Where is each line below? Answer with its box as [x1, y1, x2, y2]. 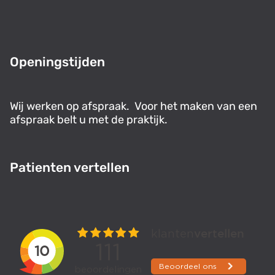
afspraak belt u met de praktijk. [10, 113, 168, 127]
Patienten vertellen [10, 160, 130, 176]
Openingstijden [10, 54, 105, 70]
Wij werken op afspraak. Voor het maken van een [10, 99, 257, 114]
